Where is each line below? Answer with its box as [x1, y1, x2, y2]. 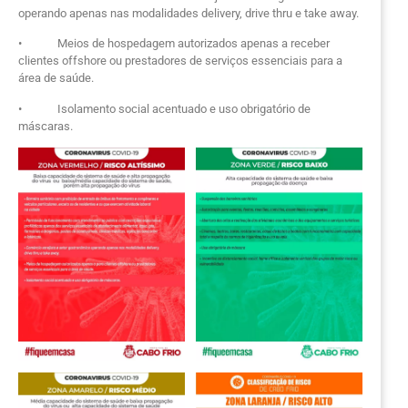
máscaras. [18, 118, 73, 133]
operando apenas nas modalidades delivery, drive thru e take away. [18, 5, 359, 20]
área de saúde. [18, 71, 94, 86]
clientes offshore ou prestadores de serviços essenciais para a [18, 54, 342, 68]
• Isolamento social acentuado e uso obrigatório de [18, 101, 311, 116]
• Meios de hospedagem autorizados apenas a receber [18, 36, 330, 51]
